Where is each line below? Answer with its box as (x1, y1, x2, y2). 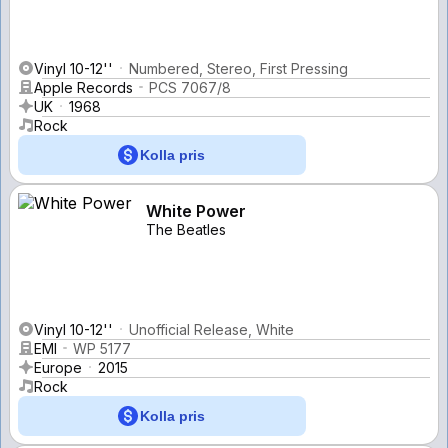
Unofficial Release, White (129, 320, 294, 338)
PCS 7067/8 (149, 78, 231, 96)
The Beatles (146, 220, 226, 238)
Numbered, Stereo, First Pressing (129, 59, 348, 77)
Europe (34, 358, 82, 376)
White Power (146, 200, 246, 221)
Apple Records (34, 78, 133, 96)
